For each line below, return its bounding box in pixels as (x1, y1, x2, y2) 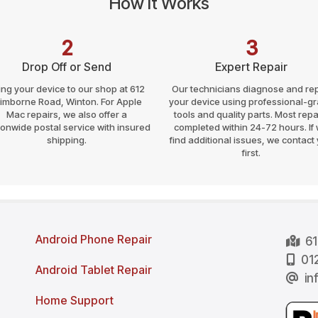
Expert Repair (215, 59, 287, 74)
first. (242, 146, 261, 158)
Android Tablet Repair (35, 262, 152, 277)
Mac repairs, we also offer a (6, 108, 127, 120)
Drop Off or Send (22, 59, 111, 74)
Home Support (35, 292, 114, 307)
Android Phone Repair (35, 231, 152, 246)
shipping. (47, 133, 87, 146)
